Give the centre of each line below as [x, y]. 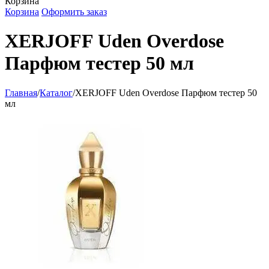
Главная [21, 92]
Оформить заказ [74, 12]
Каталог [56, 92]
